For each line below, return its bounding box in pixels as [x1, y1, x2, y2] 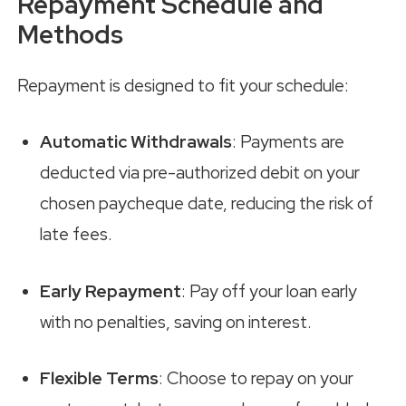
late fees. [40, 223, 112, 246]
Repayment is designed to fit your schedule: [17, 73, 349, 97]
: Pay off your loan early [181, 279, 357, 303]
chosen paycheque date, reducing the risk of [40, 192, 373, 216]
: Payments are [232, 130, 344, 154]
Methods [17, 17, 123, 53]
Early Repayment [40, 279, 181, 303]
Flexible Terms [40, 367, 159, 391]
